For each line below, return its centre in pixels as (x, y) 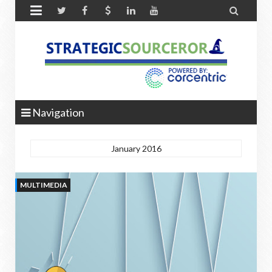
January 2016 (136, 148)
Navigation (57, 112)
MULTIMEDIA (44, 185)
